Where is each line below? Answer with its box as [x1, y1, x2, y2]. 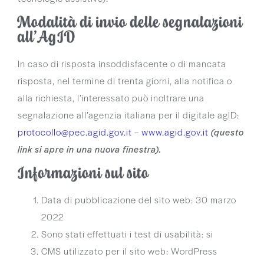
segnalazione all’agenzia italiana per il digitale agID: [18, 108, 239, 121]
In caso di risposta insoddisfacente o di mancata [18, 57, 226, 70]
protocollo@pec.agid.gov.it [18, 125, 132, 138]
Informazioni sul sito [18, 163, 149, 184]
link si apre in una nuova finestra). [18, 142, 161, 155]
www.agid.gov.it [141, 125, 209, 138]
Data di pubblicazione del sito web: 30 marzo [41, 193, 236, 206]
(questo [211, 125, 244, 138]
